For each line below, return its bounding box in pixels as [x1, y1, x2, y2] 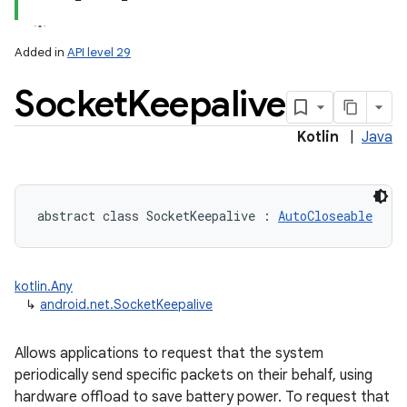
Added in [15, 45, 67, 60]
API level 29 [67, 45, 131, 60]
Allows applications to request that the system [15, 344, 323, 362]
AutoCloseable [278, 207, 372, 224]
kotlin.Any [15, 278, 73, 294]
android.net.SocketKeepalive [40, 296, 213, 313]
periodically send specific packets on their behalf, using [15, 366, 372, 384]
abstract [37, 207, 95, 224]
